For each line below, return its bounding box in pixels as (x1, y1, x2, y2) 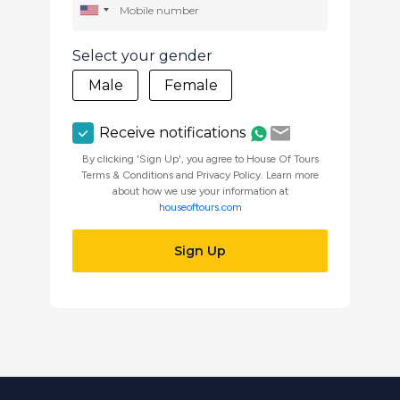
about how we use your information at (112, 185, 288, 197)
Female (163, 76, 218, 94)
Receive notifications (99, 123, 246, 141)
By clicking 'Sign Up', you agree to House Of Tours (81, 153, 319, 165)
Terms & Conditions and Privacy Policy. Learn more (81, 169, 319, 181)
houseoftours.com (158, 201, 242, 213)
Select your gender (72, 47, 212, 64)
